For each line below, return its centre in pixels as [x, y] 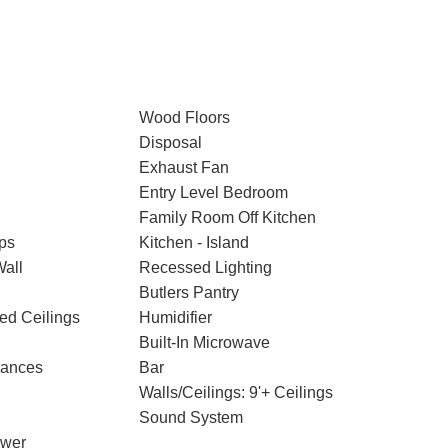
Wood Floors [184, 117]
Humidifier [175, 317]
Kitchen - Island [193, 242]
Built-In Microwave [204, 342]
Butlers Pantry [188, 292]
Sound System [190, 417]
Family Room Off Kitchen [227, 217]
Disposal [170, 142]
